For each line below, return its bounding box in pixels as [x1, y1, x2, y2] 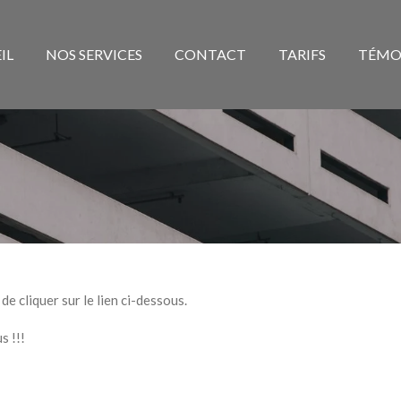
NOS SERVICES [46, 46, 142, 63]
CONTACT [175, 46, 246, 63]
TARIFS [278, 46, 326, 63]
